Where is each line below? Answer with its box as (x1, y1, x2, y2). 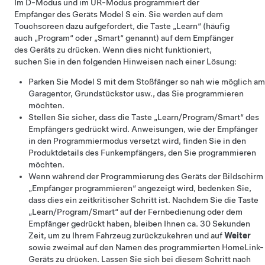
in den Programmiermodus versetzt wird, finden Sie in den (28, 136, 246, 146)
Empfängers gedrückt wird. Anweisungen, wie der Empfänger (28, 124, 258, 134)
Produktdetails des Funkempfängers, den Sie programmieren (28, 148, 256, 157)
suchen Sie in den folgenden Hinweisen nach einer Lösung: (14, 57, 237, 66)
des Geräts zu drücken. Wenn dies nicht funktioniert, (14, 45, 212, 54)
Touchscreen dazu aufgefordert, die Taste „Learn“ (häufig (14, 21, 230, 31)
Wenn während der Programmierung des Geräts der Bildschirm (28, 172, 263, 181)
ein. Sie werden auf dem (131, 9, 223, 19)
